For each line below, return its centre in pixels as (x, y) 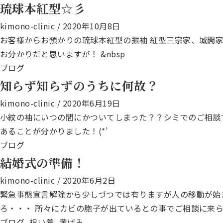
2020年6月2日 (89, 180)
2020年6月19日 (91, 103)
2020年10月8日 (91, 26)
